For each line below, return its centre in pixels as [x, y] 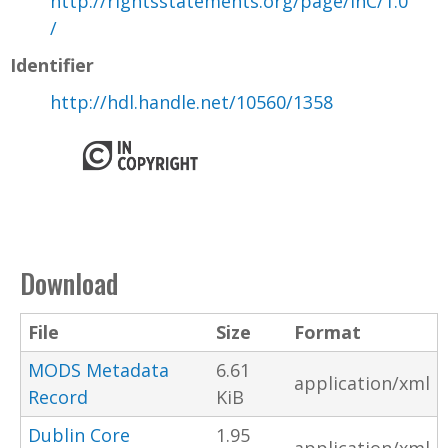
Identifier [52, 65]
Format [327, 332]
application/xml [362, 383]
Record [58, 397]
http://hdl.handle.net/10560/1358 [191, 102]
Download [69, 283]
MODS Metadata [98, 370]
